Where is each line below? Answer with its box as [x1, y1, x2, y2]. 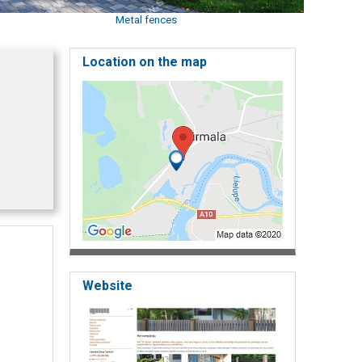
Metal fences [115, 13, 177, 26]
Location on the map [82, 53, 207, 69]
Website [82, 277, 133, 293]
